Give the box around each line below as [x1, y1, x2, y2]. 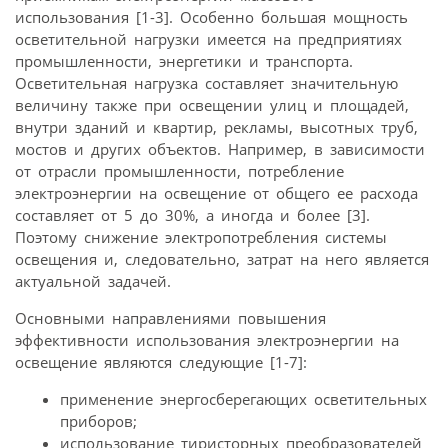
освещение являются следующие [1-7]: [15, 351, 307, 372]
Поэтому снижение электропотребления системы [15, 226, 387, 247]
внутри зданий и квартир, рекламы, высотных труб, [15, 116, 418, 137]
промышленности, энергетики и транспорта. [15, 50, 353, 71]
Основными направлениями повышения [15, 307, 326, 328]
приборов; [60, 410, 137, 431]
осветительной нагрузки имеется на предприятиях [15, 28, 402, 49]
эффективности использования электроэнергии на [15, 329, 399, 350]
